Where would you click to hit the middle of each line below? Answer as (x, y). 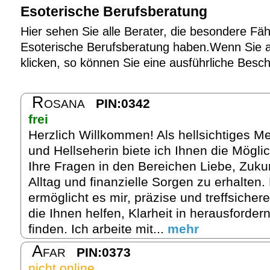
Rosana (58, 102)
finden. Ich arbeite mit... (98, 228)
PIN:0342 (123, 103)
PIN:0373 (104, 252)
